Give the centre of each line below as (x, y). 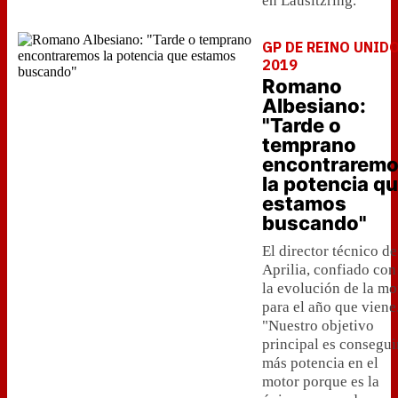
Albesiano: (314, 106)
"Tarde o (302, 125)
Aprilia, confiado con (329, 270)
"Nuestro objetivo (318, 326)
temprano (309, 145)
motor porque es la (321, 382)
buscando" (314, 223)
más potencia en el (320, 363)
